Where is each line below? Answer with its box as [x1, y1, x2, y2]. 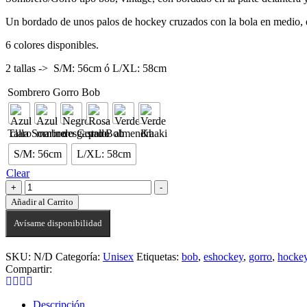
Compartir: [5, 262, 52, 275]
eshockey [204, 250, 243, 262]
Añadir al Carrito [11, 196, 73, 207]
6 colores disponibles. [5, 38, 99, 51]
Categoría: [56, 250, 103, 262]
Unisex [103, 250, 134, 262]
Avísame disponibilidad [14, 217, 102, 228]
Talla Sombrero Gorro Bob [8, 127, 124, 139]
